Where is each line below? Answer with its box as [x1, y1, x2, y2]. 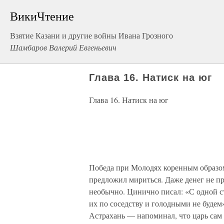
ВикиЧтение [10, 8, 74, 24]
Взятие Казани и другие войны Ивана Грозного [10, 30, 173, 40]
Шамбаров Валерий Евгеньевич [10, 42, 116, 52]
